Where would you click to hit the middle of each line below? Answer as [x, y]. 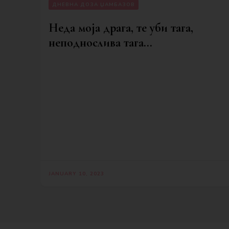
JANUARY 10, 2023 [76, 174]
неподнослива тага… [100, 42]
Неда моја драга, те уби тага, [121, 28]
